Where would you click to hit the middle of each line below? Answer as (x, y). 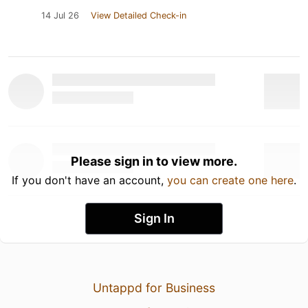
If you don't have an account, (89, 180)
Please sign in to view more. (154, 161)
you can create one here (230, 180)
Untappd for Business (154, 287)
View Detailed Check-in (139, 15)
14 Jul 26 (60, 15)
